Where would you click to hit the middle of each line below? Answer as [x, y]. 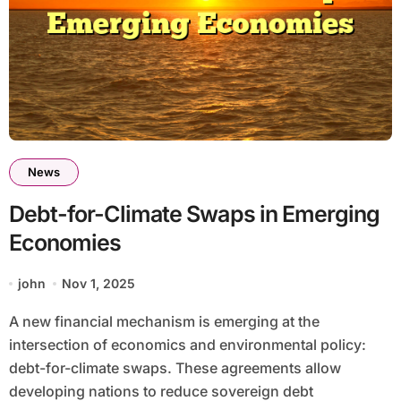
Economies [65, 243]
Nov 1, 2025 [99, 284]
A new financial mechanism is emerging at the [13, 322]
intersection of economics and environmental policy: [187, 345]
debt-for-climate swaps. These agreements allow [175, 368]
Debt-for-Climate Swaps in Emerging [194, 214]
